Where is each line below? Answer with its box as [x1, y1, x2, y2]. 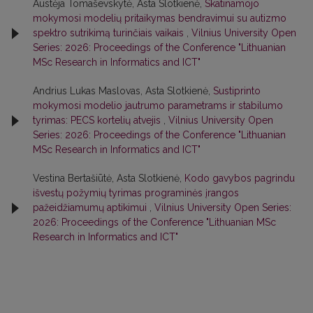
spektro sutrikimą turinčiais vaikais [33, 27, 187, 39]
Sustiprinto [213, 85, 261, 97]
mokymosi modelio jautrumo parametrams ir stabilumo [33, 100, 283, 112]
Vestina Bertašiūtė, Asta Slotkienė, [33, 173, 184, 184]
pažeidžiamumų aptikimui [33, 202, 150, 214]
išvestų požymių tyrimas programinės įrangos [33, 187, 239, 199]
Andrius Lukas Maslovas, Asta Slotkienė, [33, 85, 213, 97]
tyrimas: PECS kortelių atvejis [33, 115, 163, 126]
